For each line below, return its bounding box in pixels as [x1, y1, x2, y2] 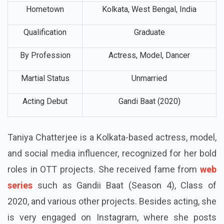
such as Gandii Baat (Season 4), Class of [32, 196, 216, 207]
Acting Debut [22, 112, 67, 122]
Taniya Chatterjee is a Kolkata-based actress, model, [7, 148, 216, 159]
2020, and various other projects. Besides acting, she [7, 212, 216, 223]
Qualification [23, 43, 66, 53]
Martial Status [20, 89, 69, 99]
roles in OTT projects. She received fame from [7, 180, 200, 191]
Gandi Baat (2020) [118, 112, 180, 122]
